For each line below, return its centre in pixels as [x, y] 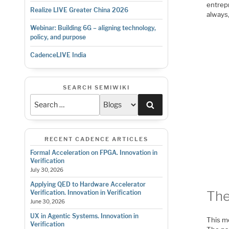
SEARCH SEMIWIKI [96, 88]
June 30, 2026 [47, 202]
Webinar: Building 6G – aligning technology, [93, 28]
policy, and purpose [58, 37]
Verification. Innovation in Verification [85, 193]
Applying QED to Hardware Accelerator [88, 185]
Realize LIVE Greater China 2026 [79, 10]
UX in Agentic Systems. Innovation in [84, 216]
